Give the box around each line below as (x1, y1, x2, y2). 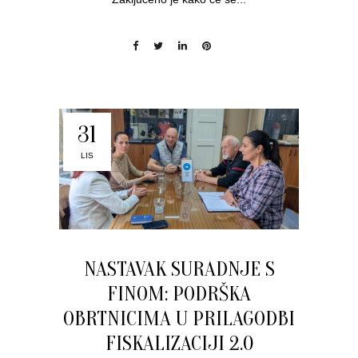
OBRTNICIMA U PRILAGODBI (63, 307, 295, 332)
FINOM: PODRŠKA (107, 282, 251, 307)
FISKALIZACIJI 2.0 (105, 332, 253, 356)
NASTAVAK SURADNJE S (83, 257, 275, 282)
